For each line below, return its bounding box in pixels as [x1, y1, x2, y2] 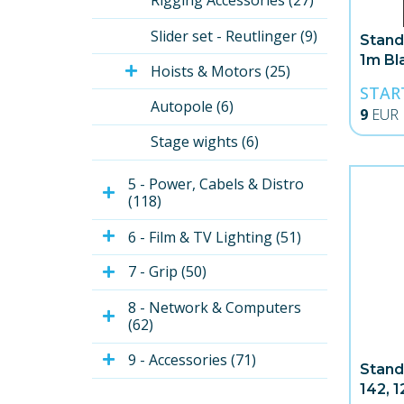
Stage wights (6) [151, 132, 259, 152]
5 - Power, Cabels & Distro [128, 174, 308, 195]
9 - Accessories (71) [128, 350, 256, 371]
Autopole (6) [151, 96, 234, 117]
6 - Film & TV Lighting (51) [128, 226, 301, 247]
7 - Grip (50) [128, 262, 207, 282]
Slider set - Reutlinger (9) [151, 25, 317, 46]
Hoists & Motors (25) [151, 61, 290, 81]
